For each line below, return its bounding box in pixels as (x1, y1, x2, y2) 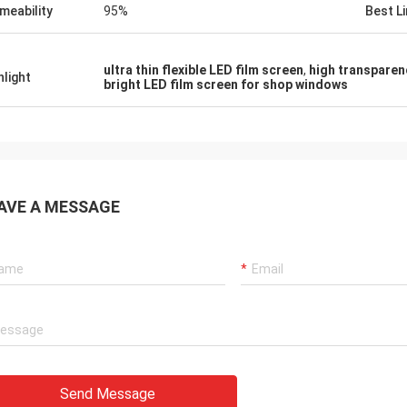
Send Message (60, 385, 155, 402)
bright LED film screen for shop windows (104, 77, 348, 92)
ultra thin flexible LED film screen (104, 63, 303, 77)
